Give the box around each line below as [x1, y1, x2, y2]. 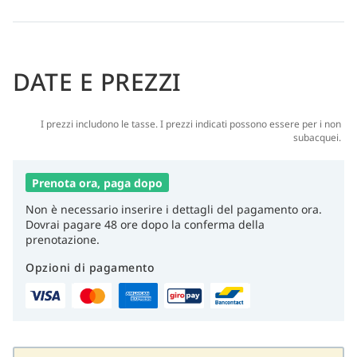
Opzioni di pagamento [25, 259, 155, 275]
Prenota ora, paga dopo [32, 175, 163, 190]
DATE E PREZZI [13, 65, 182, 98]
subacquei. [293, 130, 341, 144]
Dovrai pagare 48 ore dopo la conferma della [25, 216, 265, 232]
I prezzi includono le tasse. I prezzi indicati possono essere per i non [41, 116, 341, 131]
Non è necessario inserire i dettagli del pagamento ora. [25, 201, 322, 217]
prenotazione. [25, 231, 100, 247]
